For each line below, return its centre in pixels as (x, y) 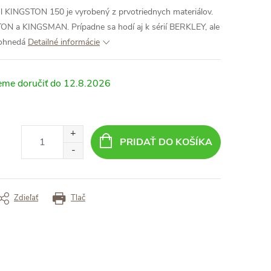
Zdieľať (26, 198)
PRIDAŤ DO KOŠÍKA (166, 142)
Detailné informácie (64, 42)
